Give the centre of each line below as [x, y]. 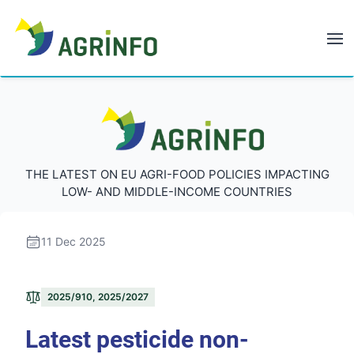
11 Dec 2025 [73, 241]
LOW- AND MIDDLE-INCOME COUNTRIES [177, 192]
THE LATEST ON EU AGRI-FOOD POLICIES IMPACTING [177, 174]
